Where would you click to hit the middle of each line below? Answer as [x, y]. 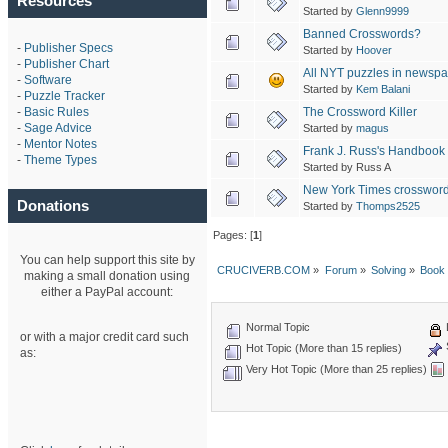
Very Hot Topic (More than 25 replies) [335, 369]
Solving [388, 270]
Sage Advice [57, 127]
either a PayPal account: [107, 291]
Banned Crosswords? [361, 33]
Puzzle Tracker [64, 95]
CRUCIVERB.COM [264, 270]
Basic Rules [56, 111]
